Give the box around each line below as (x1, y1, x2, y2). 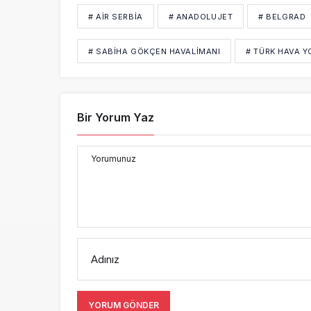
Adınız (91, 252, 119, 266)
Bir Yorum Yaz (77, 110, 154, 124)
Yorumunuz (91, 153, 136, 164)
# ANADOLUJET (168, 11, 233, 22)
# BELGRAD (258, 11, 306, 22)
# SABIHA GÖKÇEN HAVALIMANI (88, 46, 221, 56)
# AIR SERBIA (88, 11, 143, 22)
